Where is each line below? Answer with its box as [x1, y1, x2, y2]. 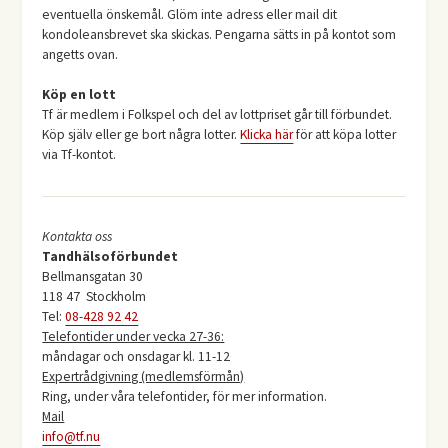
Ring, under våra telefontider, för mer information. [42, 388, 328, 406]
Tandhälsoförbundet [42, 248, 179, 266]
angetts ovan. [42, 46, 122, 64]
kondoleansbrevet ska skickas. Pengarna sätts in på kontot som [42, 26, 397, 44]
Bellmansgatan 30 [42, 268, 144, 286]
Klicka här [240, 126, 294, 144]
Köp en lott [42, 86, 117, 104]
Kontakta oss [42, 228, 113, 246]
